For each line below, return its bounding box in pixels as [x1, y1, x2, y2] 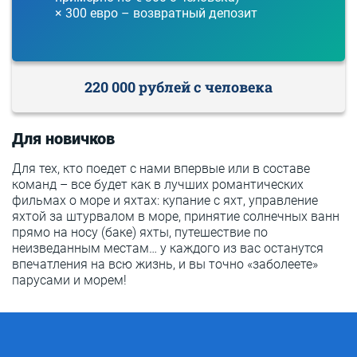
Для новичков [12, 128, 115, 148]
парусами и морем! [12, 272, 127, 288]
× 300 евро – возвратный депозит [55, 5, 257, 21]
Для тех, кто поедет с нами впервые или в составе [12, 160, 310, 176]
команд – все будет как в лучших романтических [12, 176, 304, 192]
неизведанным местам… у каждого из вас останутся [12, 240, 324, 256]
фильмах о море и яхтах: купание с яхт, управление [12, 192, 318, 208]
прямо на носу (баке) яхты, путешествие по [12, 224, 268, 240]
